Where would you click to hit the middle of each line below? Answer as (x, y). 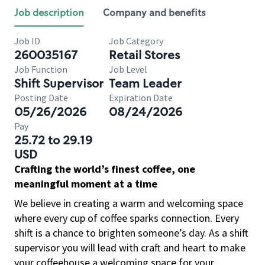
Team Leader (145, 83)
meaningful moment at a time (86, 184)
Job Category (136, 41)
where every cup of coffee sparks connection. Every (127, 218)
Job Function (41, 69)
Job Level (128, 69)
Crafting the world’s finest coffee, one (105, 169)
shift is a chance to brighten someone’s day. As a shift (131, 233)
